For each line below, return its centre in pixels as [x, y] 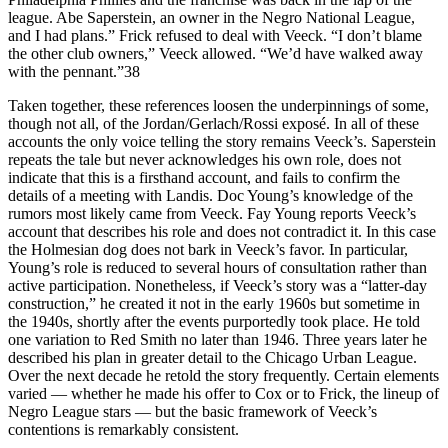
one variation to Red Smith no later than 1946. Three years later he [217, 339]
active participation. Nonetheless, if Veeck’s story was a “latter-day [217, 285]
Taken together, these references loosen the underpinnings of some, [218, 105]
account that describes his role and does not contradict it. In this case [222, 231]
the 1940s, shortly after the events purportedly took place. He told [214, 321]
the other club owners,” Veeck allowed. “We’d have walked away [215, 53]
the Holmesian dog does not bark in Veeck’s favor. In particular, [208, 249]
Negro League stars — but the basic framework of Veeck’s [192, 411]
